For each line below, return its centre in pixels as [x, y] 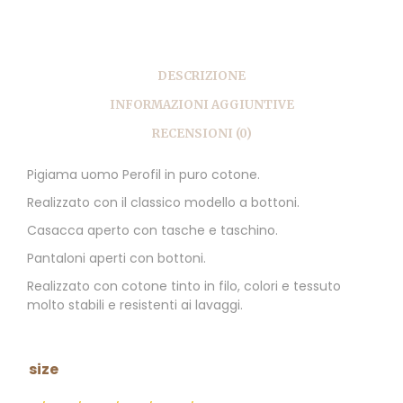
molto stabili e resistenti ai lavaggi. [135, 305]
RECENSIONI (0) [201, 133]
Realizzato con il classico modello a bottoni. [163, 203]
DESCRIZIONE [201, 76]
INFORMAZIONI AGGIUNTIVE [201, 104]
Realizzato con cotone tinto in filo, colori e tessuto [184, 287]
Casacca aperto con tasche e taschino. [152, 231]
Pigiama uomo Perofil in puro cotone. [143, 175]
